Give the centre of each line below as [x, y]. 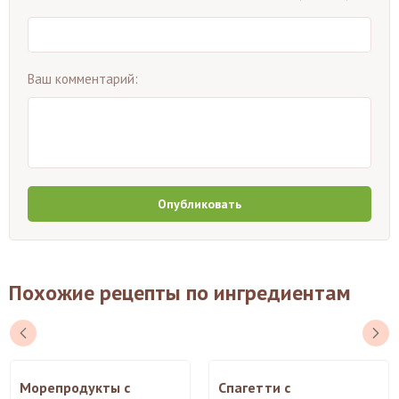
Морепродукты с [75, 387]
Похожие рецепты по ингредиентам [180, 292]
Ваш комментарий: [83, 78]
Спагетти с [254, 387]
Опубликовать [199, 204]
